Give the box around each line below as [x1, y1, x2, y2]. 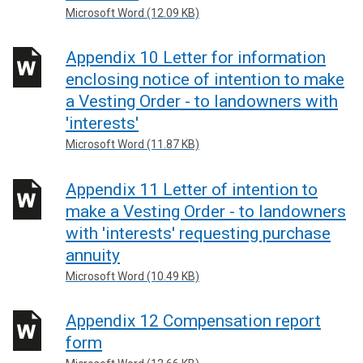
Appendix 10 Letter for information [66, 48, 326, 67]
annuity [66, 245, 120, 265]
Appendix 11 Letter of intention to [66, 179, 318, 199]
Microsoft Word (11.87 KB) [66, 138, 199, 151]
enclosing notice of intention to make [66, 70, 344, 89]
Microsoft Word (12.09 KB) [66, 6, 199, 19]
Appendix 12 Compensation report [66, 311, 321, 331]
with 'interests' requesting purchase [66, 223, 331, 243]
